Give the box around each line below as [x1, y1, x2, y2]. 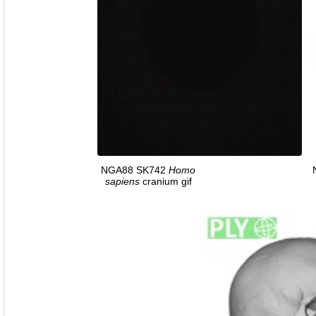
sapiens [104, 176, 140, 188]
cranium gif [139, 176, 192, 188]
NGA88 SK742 [101, 164, 169, 176]
